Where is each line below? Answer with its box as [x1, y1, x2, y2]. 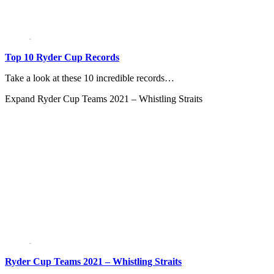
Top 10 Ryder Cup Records [5, 52, 119, 63]
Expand [5, 94, 37, 105]
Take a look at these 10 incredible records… [5, 73, 174, 84]
